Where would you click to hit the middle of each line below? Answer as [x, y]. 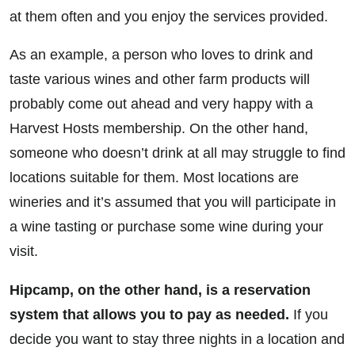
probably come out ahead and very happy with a [161, 104]
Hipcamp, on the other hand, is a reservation [160, 290]
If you [309, 314]
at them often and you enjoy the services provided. [169, 16]
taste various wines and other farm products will [160, 80]
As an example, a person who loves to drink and [161, 55]
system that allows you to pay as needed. [149, 314]
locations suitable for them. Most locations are [154, 178]
